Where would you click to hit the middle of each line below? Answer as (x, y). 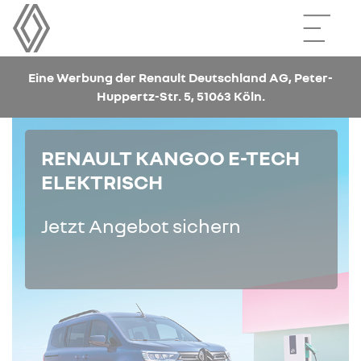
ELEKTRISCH (104, 182)
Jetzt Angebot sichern (141, 225)
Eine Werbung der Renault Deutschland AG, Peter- (180, 77)
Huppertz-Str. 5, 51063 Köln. (180, 96)
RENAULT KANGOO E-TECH (170, 158)
